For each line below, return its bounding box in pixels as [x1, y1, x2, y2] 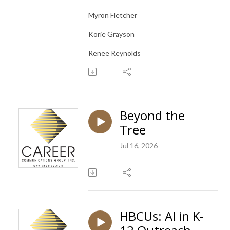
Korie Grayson [88, 29, 135, 39]
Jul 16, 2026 [120, 141, 158, 150]
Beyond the [120, 106, 185, 124]
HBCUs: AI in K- [120, 207, 204, 224]
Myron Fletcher [88, 10, 137, 20]
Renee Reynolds [88, 48, 141, 57]
